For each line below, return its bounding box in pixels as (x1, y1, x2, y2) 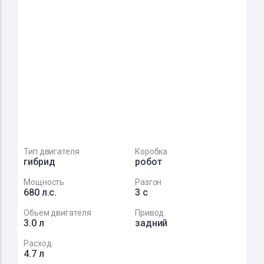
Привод (134, 208, 164, 217)
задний (134, 217, 168, 229)
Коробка (134, 147, 168, 156)
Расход (24, 239, 52, 248)
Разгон (134, 177, 162, 187)
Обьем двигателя (24, 208, 91, 217)
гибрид (24, 156, 55, 167)
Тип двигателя (24, 147, 80, 156)
